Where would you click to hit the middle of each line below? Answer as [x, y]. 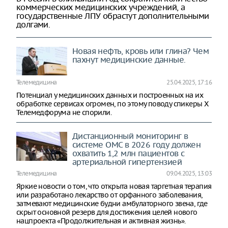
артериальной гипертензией [127, 162]
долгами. [33, 24]
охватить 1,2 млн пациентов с [129, 153]
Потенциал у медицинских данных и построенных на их [110, 95]
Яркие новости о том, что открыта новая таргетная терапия [114, 187]
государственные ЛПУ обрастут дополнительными [113, 16]
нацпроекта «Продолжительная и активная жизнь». [101, 221]
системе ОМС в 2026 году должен [136, 145]
